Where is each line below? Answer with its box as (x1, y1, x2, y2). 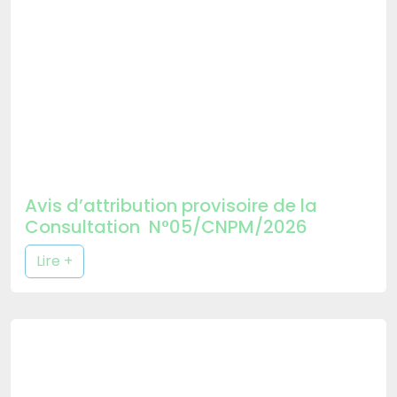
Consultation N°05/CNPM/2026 (25, 214, 307, 239)
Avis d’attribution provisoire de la (25, 192, 317, 218)
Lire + (36, 250, 73, 271)
